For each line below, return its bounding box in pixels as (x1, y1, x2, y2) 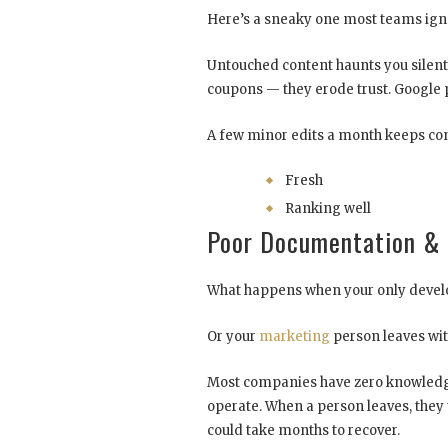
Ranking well (285, 200, 371, 218)
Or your (207, 328, 259, 346)
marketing (259, 328, 330, 346)
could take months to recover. (207, 422, 400, 440)
